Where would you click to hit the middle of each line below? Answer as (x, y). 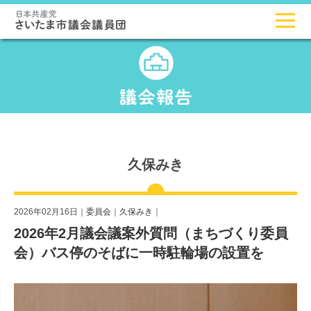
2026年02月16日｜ (50, 212)
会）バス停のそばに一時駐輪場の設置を (139, 253)
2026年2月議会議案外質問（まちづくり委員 (151, 234)
